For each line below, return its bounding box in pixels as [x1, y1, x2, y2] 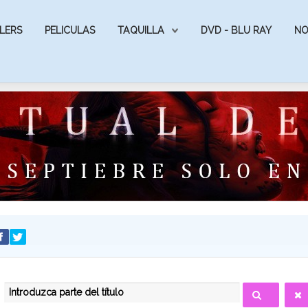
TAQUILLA [118, 25, 164, 36]
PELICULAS [45, 25, 95, 36]
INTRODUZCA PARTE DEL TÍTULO [3, 281, 159, 292]
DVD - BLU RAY [201, 25, 272, 36]
